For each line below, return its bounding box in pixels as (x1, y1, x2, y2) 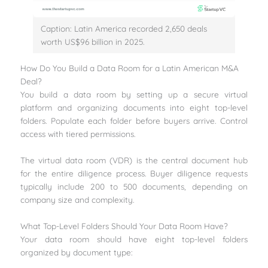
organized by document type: (20, 246, 133, 257)
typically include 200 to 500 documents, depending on (20, 181, 248, 191)
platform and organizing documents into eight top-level (20, 102, 248, 112)
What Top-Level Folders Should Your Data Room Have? (20, 220, 229, 231)
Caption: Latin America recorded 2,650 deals (41, 23, 208, 33)
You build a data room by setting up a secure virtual (20, 89, 248, 99)
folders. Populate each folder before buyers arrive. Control (20, 115, 248, 126)
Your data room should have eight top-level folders (20, 233, 248, 244)
